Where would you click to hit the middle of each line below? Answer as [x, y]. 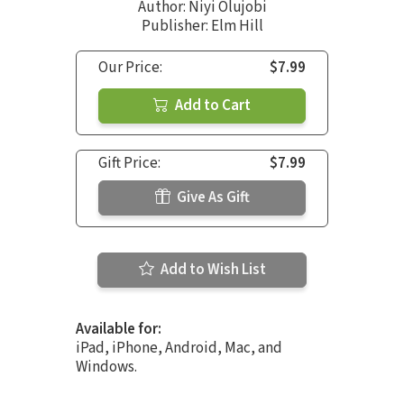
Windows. [106, 367]
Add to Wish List [211, 270]
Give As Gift [211, 198]
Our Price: [130, 68]
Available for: [119, 330]
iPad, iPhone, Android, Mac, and [179, 349]
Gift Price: [129, 164]
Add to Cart [211, 106]
